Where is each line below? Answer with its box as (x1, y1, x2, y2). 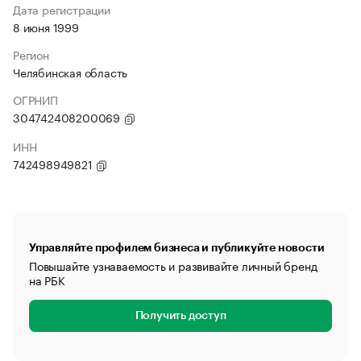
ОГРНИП (13, 90, 58, 108)
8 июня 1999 (13, 18, 79, 35)
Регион (13, 45, 49, 63)
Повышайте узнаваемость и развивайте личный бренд (29, 256, 317, 274)
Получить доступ (135, 310, 226, 322)
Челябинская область (13, 63, 128, 81)
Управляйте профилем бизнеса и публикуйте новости (29, 242, 325, 253)
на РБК (29, 271, 65, 288)
